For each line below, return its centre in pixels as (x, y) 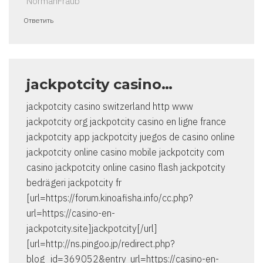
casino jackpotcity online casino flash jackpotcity (126, 168)
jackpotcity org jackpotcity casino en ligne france (126, 122)
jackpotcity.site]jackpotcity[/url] (92, 229)
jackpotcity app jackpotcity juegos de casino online (131, 137)
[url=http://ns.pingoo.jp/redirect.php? (101, 244)
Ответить (38, 21)
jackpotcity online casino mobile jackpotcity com (125, 152)
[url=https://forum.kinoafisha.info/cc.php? (110, 198)
